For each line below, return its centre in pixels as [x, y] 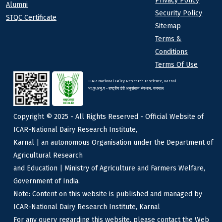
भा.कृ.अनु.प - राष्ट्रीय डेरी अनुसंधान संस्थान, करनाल [126, 89]
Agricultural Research [48, 156]
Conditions [172, 52]
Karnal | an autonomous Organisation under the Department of [113, 143]
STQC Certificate [31, 18]
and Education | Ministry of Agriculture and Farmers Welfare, [109, 168]
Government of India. [47, 181]
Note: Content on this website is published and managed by [108, 194]
